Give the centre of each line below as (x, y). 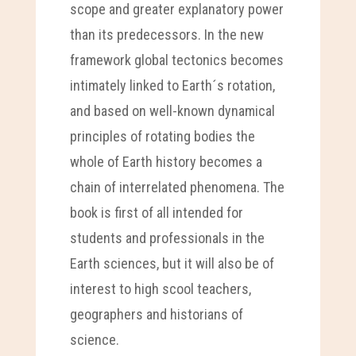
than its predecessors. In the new (166, 34)
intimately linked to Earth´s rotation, (172, 85)
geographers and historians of (156, 314)
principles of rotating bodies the (162, 136)
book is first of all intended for (156, 212)
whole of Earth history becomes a (166, 161)
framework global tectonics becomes (176, 60)
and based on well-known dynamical (172, 110)
